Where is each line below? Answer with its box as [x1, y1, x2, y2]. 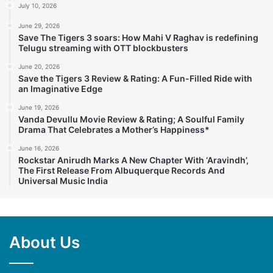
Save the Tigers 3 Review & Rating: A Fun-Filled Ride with [18, 73, 252, 83]
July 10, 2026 [18, 1, 57, 9]
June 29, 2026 [18, 21, 60, 29]
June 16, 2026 [18, 144, 59, 152]
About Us [9, 232, 80, 252]
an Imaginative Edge [18, 83, 102, 94]
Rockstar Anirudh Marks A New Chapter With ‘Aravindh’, [18, 154, 249, 165]
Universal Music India [18, 175, 108, 186]
